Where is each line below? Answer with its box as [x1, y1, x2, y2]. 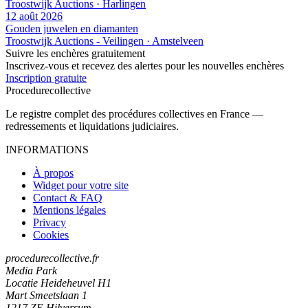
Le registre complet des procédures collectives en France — [5, 107, 263, 120]
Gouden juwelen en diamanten [5, 22, 138, 34]
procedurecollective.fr [5, 252, 99, 264]
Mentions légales [33, 203, 106, 216]
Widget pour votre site [33, 179, 129, 191]
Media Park [5, 264, 57, 276]
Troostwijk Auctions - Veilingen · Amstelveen [5, 34, 203, 47]
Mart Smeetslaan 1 [5, 289, 87, 301]
